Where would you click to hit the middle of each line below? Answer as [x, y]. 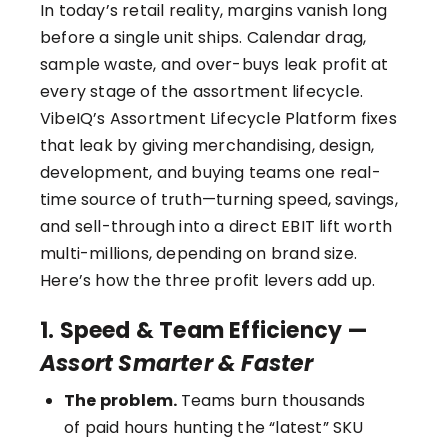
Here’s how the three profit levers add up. [208, 280]
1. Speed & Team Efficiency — [204, 330]
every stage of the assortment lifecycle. [202, 91]
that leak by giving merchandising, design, [207, 145]
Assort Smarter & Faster [177, 363]
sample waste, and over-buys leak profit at [214, 64]
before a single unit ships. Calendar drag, [203, 37]
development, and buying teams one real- [210, 172]
